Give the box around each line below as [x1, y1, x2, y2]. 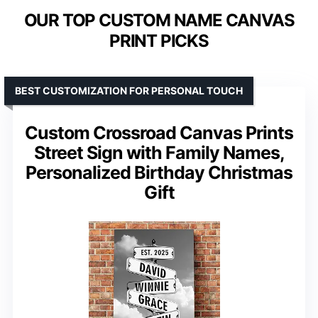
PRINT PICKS [109, 30, 209, 51]
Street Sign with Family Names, [33, 141, 285, 163]
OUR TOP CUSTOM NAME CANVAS [23, 9, 295, 31]
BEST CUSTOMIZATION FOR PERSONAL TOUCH [15, 84, 243, 97]
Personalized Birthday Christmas [26, 161, 292, 183]
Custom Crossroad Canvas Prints [25, 121, 293, 143]
